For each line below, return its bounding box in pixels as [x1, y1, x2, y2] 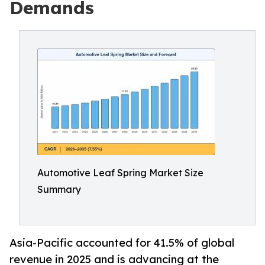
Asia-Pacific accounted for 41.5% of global [9, 236, 234, 250]
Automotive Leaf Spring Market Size [37, 167, 203, 179]
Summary [37, 183, 81, 195]
